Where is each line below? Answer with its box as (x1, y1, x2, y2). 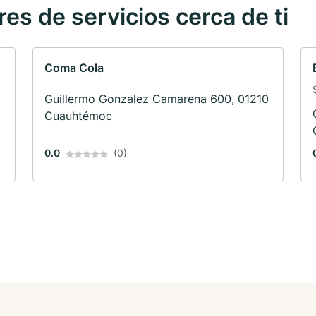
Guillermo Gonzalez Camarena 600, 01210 (44, 92, 269, 107)
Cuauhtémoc (44, 109, 112, 123)
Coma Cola (44, 61, 104, 75)
